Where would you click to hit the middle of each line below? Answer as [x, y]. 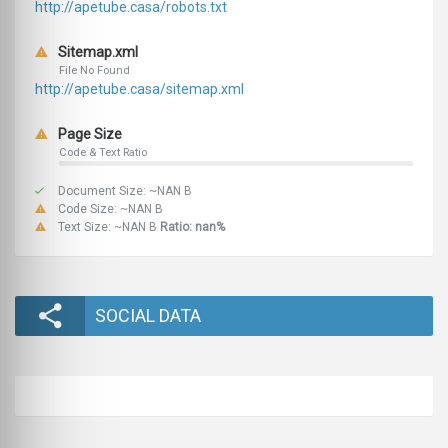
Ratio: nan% [192, 227]
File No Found [94, 71]
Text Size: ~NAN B [107, 227]
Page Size [88, 134]
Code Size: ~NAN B [109, 209]
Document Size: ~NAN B [123, 191]
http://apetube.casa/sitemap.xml [139, 89]
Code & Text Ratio [103, 153]
